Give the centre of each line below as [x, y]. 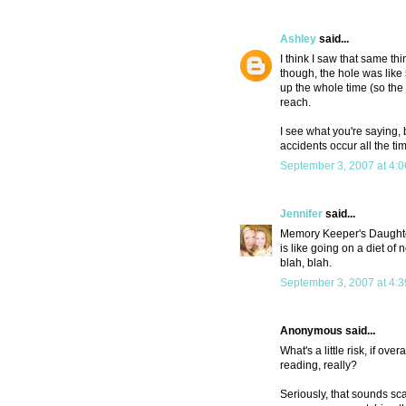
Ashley [298, 39]
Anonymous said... [328, 331]
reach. [295, 103]
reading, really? [319, 366]
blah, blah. [306, 263]
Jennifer [301, 214]
